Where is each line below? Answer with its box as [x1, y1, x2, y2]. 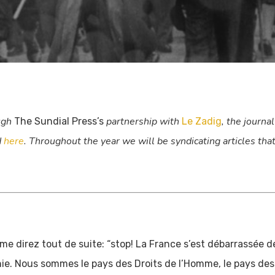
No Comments [180, 67, 245, 79]
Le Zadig [182, 115, 222, 127]
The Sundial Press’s [14, 115, 104, 127]
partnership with [104, 115, 182, 128]
